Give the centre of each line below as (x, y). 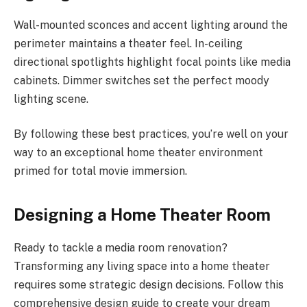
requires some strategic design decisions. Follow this (149, 285)
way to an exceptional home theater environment (138, 153)
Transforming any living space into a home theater (142, 267)
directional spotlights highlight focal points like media (152, 62)
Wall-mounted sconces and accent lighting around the (151, 25)
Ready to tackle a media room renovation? (121, 248)
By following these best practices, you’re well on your (151, 134)
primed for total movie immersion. (100, 171)
